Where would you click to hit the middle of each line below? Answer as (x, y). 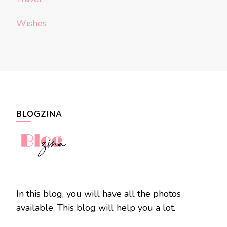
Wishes (31, 24)
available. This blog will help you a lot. (96, 208)
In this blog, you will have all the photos (99, 194)
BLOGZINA (39, 114)
